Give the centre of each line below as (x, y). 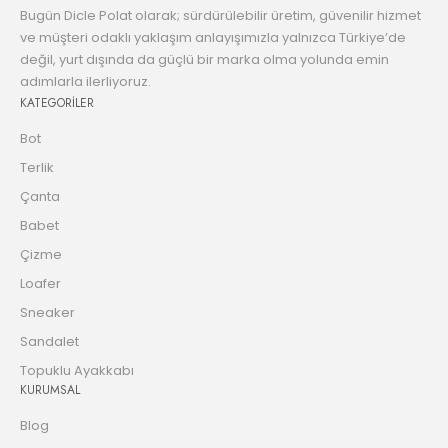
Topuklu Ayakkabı (77, 371)
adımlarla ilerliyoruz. (85, 82)
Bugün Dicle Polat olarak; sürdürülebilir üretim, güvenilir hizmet (220, 16)
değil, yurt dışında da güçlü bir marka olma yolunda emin (204, 60)
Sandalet (49, 342)
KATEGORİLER (57, 103)
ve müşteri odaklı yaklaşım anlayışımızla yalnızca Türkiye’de (213, 38)
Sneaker (47, 313)
